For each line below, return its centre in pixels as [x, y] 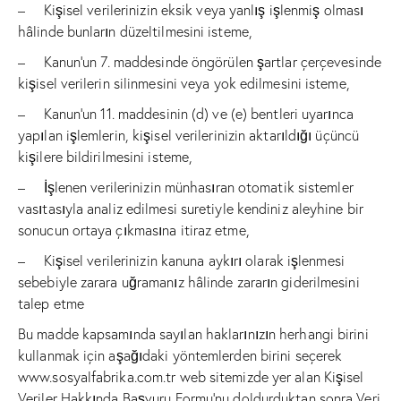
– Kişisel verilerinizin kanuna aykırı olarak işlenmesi [181, 261]
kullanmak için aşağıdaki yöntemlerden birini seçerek [180, 356]
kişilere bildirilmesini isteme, [106, 157]
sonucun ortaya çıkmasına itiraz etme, [134, 230]
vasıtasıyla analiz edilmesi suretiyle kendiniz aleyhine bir [191, 209]
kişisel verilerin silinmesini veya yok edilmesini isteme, [184, 84]
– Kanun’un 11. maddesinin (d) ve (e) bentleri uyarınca [186, 114]
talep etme [51, 304]
